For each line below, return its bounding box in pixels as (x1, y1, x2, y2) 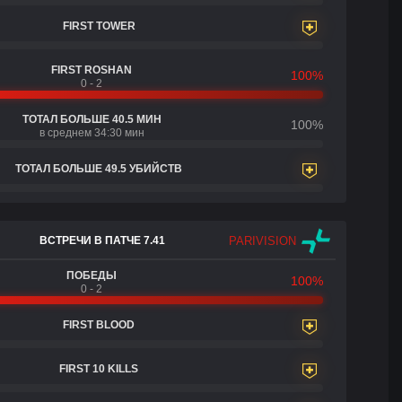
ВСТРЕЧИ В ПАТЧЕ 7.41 (39, 234, 165, 247)
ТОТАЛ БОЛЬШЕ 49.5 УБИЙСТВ (15, 162, 182, 175)
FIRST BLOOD (63, 319, 135, 331)
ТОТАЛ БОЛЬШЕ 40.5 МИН (22, 113, 162, 126)
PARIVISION (229, 233, 297, 248)
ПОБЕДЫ (66, 269, 117, 282)
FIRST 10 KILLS (59, 363, 138, 375)
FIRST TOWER (62, 20, 135, 32)
